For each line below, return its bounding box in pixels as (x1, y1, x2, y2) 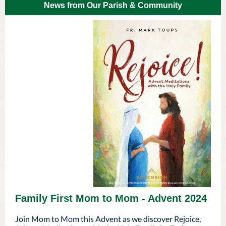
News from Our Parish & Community (44, 1, 182, 10)
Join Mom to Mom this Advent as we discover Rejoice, (15, 214, 201, 223)
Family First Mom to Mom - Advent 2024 (15, 193, 207, 204)
